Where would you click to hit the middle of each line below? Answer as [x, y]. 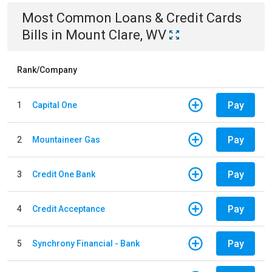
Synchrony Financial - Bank [86, 243]
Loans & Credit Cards [178, 18]
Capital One [55, 105]
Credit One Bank [64, 174]
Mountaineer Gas [66, 139]
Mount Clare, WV [116, 35]
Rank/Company [47, 70]
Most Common [68, 18]
